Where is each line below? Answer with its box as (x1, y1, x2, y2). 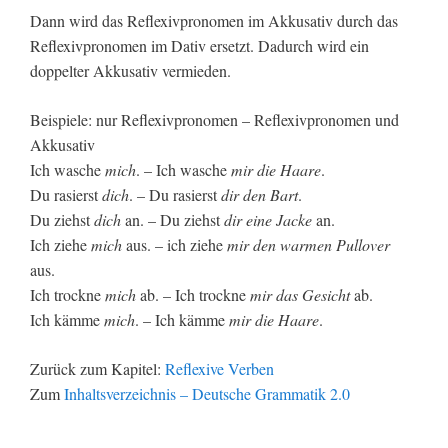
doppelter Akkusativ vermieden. (30, 60, 231, 82)
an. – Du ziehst (121, 209, 224, 231)
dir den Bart (221, 184, 298, 206)
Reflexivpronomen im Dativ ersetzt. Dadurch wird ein (30, 35, 369, 57)
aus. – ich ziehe (126, 234, 227, 256)
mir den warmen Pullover (227, 234, 390, 256)
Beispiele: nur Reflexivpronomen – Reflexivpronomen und (30, 109, 399, 131)
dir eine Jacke (224, 209, 312, 231)
